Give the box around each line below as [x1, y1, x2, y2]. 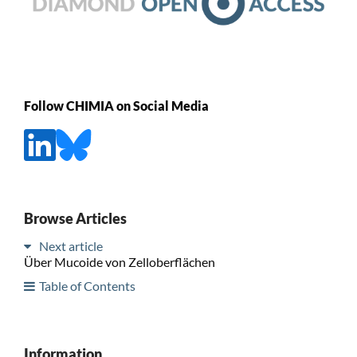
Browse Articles [23, 209, 127, 227]
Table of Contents [38, 277, 135, 293]
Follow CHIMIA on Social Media [23, 97, 209, 113]
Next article [38, 237, 103, 253]
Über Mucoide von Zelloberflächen [23, 253, 215, 269]
